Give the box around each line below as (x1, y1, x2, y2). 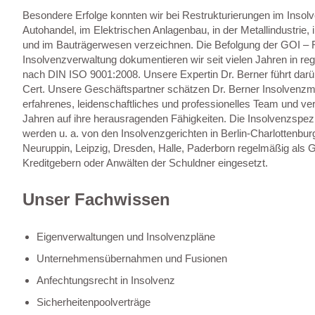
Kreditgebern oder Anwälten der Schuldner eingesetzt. (22, 156, 268, 169)
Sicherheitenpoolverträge (37, 295, 150, 308)
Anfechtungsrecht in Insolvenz (37, 274, 175, 286)
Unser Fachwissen (22, 189, 170, 209)
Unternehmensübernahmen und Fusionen (37, 252, 227, 264)
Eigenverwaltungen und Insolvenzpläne (37, 230, 215, 243)
